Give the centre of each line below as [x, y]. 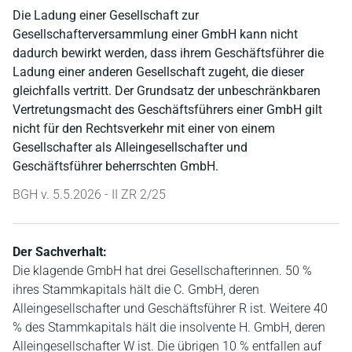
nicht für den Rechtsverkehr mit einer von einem [144, 128]
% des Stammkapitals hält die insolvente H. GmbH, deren [169, 327]
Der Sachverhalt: [60, 252]
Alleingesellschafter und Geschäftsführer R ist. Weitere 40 [170, 308]
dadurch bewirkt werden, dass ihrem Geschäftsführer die [168, 53]
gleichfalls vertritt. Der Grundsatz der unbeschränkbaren [167, 91]
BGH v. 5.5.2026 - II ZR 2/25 [89, 194]
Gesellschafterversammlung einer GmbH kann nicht [155, 34]
